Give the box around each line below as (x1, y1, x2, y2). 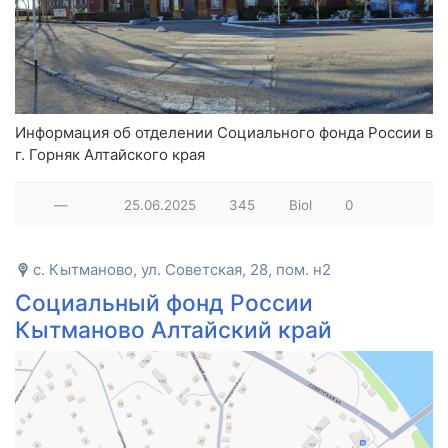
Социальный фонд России (15, 289, 313, 316)
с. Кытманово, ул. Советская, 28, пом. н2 (33, 260, 331, 279)
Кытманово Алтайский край (15, 316, 332, 343)
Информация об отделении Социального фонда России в (15, 123, 433, 142)
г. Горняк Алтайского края (15, 145, 205, 164)
